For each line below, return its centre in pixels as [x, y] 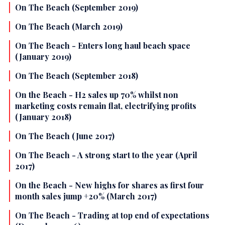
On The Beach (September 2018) [77, 76]
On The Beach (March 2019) [69, 27]
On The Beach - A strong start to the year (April [106, 155]
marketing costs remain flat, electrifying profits [106, 106]
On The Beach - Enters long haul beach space [103, 46]
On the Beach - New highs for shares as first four [109, 185]
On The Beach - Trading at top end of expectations [112, 215]
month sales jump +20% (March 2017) [86, 196]
